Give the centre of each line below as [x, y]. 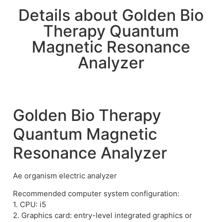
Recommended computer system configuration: [96, 194]
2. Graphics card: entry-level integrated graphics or [103, 216]
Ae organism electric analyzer [65, 176]
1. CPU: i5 [29, 205]
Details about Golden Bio [111, 15]
